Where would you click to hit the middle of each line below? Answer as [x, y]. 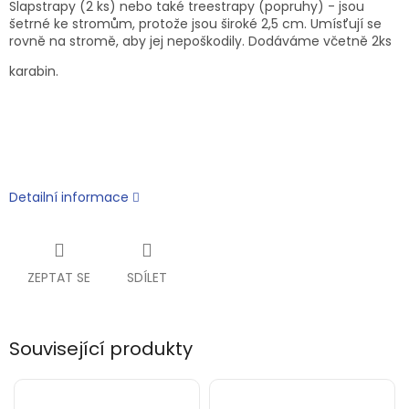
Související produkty [101, 349]
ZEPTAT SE [59, 278]
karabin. [34, 72]
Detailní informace [69, 198]
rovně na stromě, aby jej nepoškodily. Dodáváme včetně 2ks [200, 42]
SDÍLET [147, 278]
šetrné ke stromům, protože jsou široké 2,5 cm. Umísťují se [195, 24]
